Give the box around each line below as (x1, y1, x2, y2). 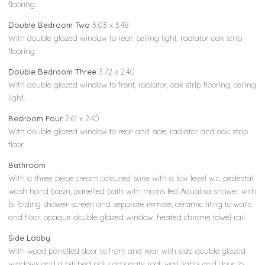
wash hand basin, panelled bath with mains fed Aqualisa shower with (8, 186, 257, 196)
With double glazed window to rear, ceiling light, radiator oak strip (8, 33, 243, 43)
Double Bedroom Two (8, 20, 91, 30)
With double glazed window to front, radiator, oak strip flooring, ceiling (8, 79, 257, 89)
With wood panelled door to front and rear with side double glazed (8, 245, 246, 256)
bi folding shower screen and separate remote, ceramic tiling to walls (8, 199, 252, 209)
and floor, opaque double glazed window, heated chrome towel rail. (8, 212, 247, 222)
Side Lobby (8, 232, 51, 243)
